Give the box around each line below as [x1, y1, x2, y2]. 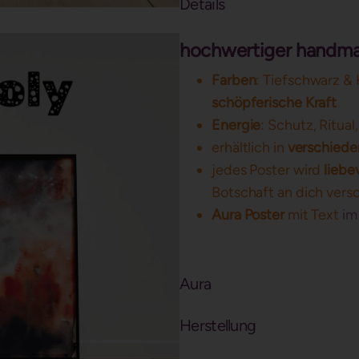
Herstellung [179, 316, 256, 335]
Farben [212, 71, 256, 89]
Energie [212, 116, 261, 134]
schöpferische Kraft [212, 94, 337, 111]
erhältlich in [212, 139, 288, 156]
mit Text [287, 206, 342, 224]
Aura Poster [212, 206, 288, 224]
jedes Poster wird [212, 161, 325, 179]
